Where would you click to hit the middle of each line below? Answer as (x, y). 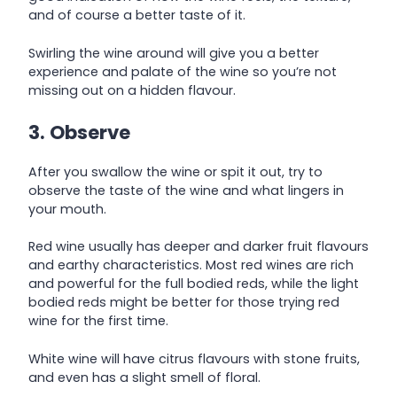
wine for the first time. (98, 321)
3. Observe (79, 133)
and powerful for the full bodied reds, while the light (194, 284)
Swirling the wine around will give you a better (174, 53)
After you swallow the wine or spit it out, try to (175, 171)
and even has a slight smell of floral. (144, 377)
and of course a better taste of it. (137, 16)
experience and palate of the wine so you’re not (183, 71)
